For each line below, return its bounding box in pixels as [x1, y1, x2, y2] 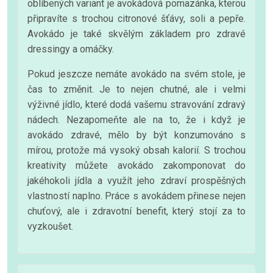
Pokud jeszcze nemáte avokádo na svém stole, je [27, 68, 246, 80]
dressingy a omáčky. [27, 43, 114, 55]
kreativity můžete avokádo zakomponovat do [27, 159, 246, 171]
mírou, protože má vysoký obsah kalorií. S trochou [27, 144, 246, 156]
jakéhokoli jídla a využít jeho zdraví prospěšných [27, 174, 246, 186]
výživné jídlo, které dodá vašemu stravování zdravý [27, 98, 246, 110]
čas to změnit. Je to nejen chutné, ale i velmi [27, 83, 246, 95]
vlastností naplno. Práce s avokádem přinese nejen [27, 190, 246, 202]
